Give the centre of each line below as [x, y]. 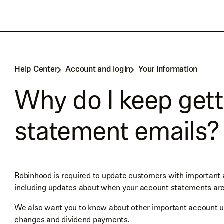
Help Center [36, 70]
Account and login [98, 70]
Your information [168, 70]
